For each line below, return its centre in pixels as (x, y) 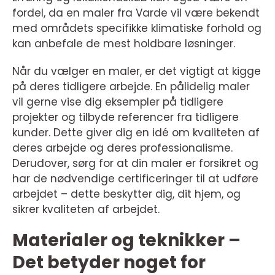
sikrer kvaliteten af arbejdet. (86, 209)
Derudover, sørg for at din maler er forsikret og (135, 163)
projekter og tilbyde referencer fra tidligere (126, 117)
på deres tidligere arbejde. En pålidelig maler (131, 87)
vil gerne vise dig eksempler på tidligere (118, 102)
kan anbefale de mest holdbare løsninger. (124, 44)
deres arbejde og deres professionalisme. (122, 148)
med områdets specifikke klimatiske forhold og (137, 28)
